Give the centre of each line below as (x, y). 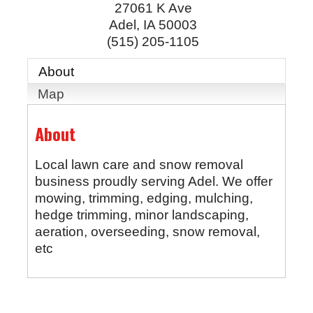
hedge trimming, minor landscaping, (141, 215)
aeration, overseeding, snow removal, (147, 232)
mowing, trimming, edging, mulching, (144, 198)
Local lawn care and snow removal (139, 165)
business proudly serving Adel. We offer (153, 182)
